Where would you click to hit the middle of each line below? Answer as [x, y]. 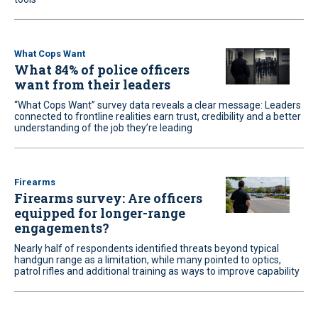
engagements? [62, 228]
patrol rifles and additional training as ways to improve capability [157, 271]
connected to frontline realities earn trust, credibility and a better [158, 116]
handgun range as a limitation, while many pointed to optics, [148, 260]
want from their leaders [92, 84]
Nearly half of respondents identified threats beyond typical [147, 248]
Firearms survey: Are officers [108, 198]
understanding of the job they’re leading [103, 128]
